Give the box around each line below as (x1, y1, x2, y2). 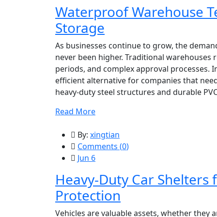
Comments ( (77, 141, 122, 152)
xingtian (90, 129, 120, 140)
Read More (55, 106, 95, 117)
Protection (55, 186, 121, 204)
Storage (55, 18, 105, 37)
